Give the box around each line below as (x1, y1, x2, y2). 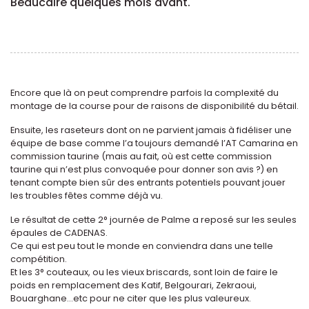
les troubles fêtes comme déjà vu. (10, 190, 163, 202)
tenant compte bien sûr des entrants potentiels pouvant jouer (10, 177, 286, 189)
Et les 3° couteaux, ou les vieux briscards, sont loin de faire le (10, 266, 278, 279)
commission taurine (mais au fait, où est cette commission (10, 150, 272, 163)
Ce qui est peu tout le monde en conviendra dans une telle (10, 240, 273, 252)
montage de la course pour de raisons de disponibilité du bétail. (10, 100, 299, 112)
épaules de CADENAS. (10, 227, 108, 239)
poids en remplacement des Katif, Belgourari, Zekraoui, (10, 279, 257, 292)
